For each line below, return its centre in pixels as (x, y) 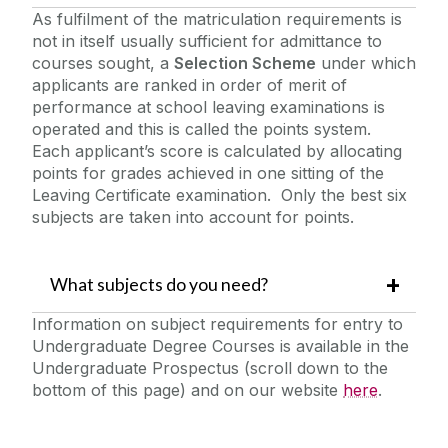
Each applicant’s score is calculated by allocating (217, 150)
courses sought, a (103, 62)
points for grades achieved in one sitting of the (208, 172)
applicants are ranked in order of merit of (189, 84)
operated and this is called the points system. (204, 128)
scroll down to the (319, 367)
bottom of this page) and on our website (187, 389)
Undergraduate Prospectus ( (141, 367)
